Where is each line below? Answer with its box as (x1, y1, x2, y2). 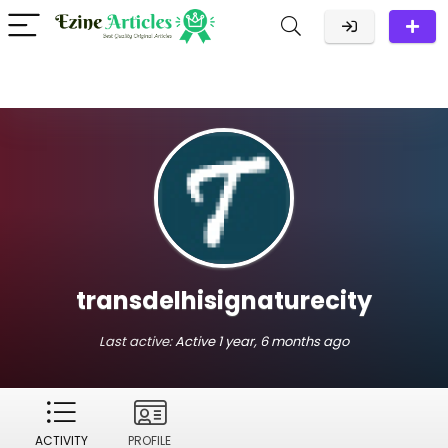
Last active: (99, 332, 175, 351)
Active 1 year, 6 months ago (175, 332, 349, 351)
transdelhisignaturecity (76, 284, 372, 317)
